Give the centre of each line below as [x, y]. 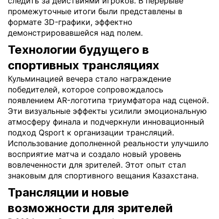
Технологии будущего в [78, 50]
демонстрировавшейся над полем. [75, 33]
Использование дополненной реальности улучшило [108, 143]
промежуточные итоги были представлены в [95, 11]
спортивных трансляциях [84, 65]
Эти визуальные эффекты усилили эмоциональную [107, 111]
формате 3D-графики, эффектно [70, 22]
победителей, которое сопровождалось [86, 89]
